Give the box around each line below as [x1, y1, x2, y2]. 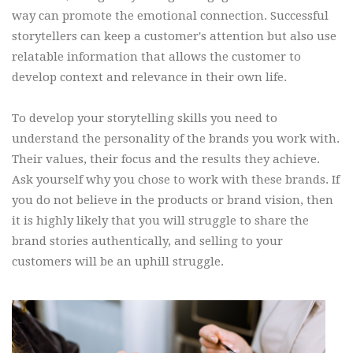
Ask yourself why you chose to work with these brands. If [12, 172, 340, 187]
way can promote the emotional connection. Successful [12, 8, 329, 23]
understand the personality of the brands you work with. [12, 131, 340, 146]
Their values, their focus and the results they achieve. [12, 151, 320, 166]
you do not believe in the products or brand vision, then [12, 192, 333, 207]
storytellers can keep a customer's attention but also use [12, 28, 336, 43]
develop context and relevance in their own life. [12, 69, 287, 84]
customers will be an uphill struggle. [12, 254, 227, 269]
